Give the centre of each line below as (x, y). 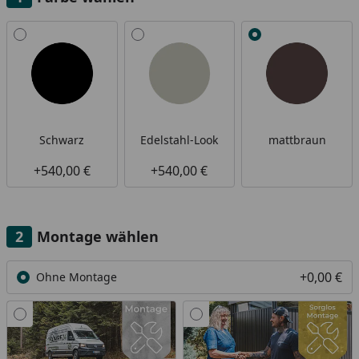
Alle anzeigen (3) (55, 29)
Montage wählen (98, 236)
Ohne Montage (77, 277)
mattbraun (297, 139)
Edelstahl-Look (179, 139)
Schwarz (62, 139)
